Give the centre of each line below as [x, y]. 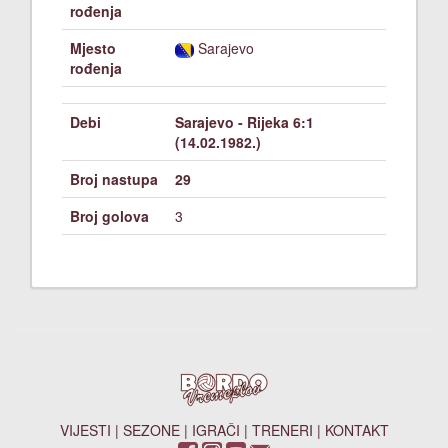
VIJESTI [85, 430]
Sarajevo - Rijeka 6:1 [244, 122]
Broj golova [109, 216]
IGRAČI [215, 430]
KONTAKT [356, 430]
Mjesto [93, 48]
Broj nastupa [114, 179]
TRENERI [282, 430]
